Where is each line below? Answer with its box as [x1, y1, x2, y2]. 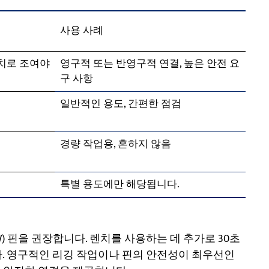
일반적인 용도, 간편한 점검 [59, 95, 181, 112]
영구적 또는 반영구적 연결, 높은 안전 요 [59, 55, 240, 72]
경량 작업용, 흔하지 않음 [59, 135, 171, 153]
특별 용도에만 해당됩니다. [59, 175, 180, 193]
